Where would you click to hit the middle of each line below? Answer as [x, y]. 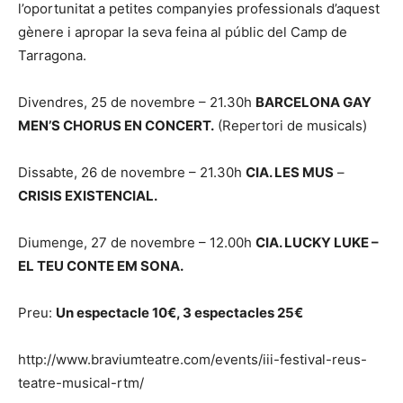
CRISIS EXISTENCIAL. [88, 196]
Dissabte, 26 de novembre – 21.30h [132, 173]
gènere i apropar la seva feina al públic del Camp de [183, 32]
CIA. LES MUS [290, 173]
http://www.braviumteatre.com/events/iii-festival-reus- [193, 360]
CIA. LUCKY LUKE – [317, 243]
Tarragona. [52, 56]
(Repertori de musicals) [291, 126]
